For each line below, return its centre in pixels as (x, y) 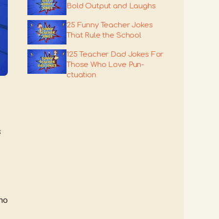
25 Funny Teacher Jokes (110, 25)
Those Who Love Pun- (106, 65)
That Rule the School (104, 35)
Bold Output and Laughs (111, 6)
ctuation (81, 75)
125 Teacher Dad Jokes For (115, 55)
